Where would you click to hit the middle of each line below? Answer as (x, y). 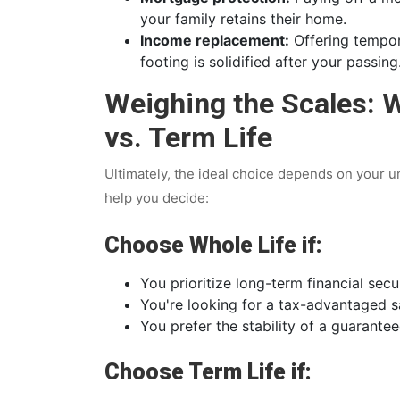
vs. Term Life (188, 137)
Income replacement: (215, 40)
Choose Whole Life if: (213, 245)
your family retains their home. (243, 18)
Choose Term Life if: (208, 371)
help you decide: (157, 197)
